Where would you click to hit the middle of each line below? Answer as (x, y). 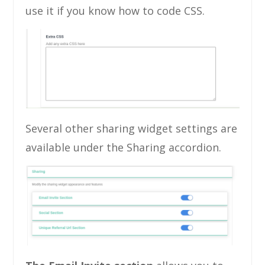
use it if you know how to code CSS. (115, 10)
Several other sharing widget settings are (132, 128)
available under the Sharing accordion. (124, 147)
